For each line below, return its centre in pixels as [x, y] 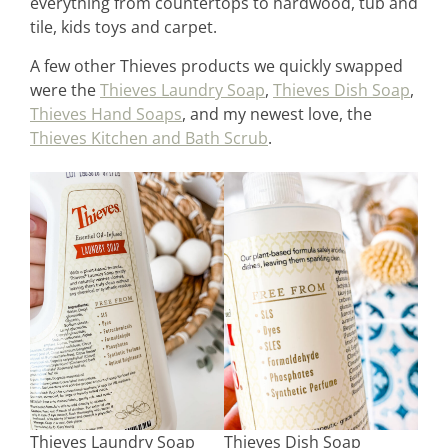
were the [65, 89]
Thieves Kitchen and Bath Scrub [149, 137]
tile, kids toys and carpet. [123, 27]
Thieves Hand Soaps [106, 113]
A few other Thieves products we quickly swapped [216, 65]
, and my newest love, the [277, 113]
